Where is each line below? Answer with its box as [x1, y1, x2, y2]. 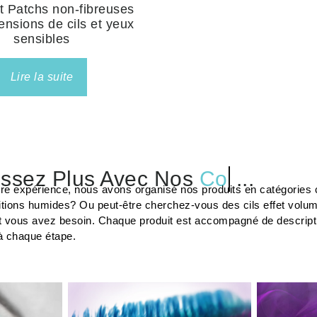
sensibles [13, 31, 70, 46]
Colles [201, 166, 264, 190]
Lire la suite [10, 70, 73, 83]
